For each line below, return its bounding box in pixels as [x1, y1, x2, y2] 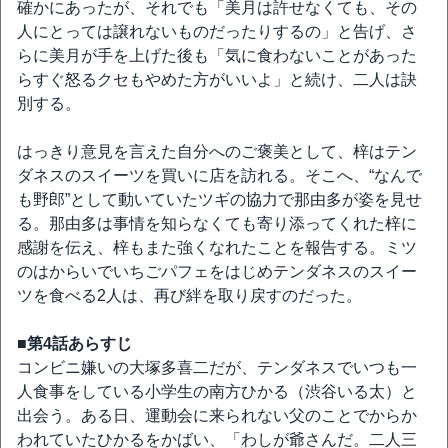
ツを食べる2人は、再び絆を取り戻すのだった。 [17, 287, 362, 304]
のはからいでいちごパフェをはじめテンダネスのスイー [17, 263, 417, 280]
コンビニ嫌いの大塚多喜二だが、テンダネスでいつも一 [17, 359, 417, 376]
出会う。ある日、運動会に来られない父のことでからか [17, 407, 417, 424]
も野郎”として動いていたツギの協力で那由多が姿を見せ [17, 191, 422, 208]
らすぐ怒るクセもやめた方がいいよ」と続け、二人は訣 [17, 71, 417, 88]
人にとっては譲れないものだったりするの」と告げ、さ [17, 23, 417, 40]
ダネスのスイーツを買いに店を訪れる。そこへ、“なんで [17, 167, 422, 184]
